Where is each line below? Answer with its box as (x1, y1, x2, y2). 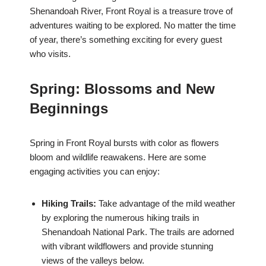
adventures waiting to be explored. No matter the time (30, 20, 236, 31)
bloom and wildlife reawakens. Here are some (30, 152, 206, 163)
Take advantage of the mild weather (96, 198, 235, 209)
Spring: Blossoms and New (30, 81, 215, 97)
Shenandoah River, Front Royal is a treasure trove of (30, 6, 233, 17)
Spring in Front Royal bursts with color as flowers (30, 138, 219, 148)
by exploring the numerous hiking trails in (42, 213, 199, 223)
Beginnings (30, 100, 108, 117)
